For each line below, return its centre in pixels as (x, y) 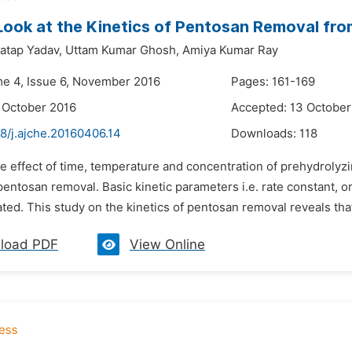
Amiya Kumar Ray (230, 50)
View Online (167, 244)
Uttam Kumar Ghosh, (122, 50)
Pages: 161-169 (273, 82)
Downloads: (265, 134)
